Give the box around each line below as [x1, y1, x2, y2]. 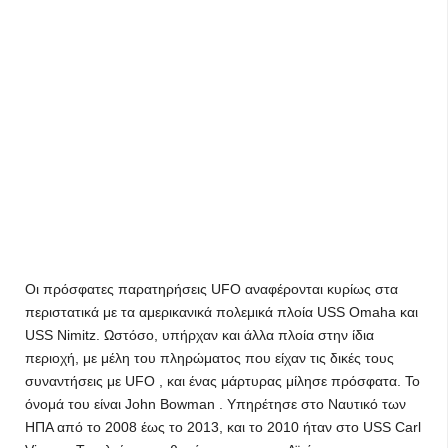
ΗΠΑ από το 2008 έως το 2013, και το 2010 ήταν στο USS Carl [25, 419, 421, 435]
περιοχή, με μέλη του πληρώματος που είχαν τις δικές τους [25, 350, 394, 366]
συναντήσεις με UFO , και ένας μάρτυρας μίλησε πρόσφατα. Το [25, 373, 420, 389]
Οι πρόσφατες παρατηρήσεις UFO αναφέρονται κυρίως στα [25, 281, 398, 297]
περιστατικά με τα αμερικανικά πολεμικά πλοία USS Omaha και [25, 304, 418, 320]
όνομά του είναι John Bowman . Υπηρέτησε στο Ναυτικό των [25, 396, 406, 412]
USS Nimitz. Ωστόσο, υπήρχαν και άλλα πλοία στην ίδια [25, 327, 374, 343]
